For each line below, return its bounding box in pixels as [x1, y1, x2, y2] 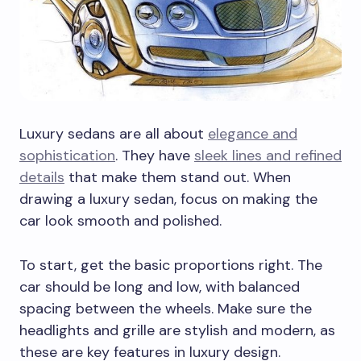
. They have [115, 146, 194, 166]
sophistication [19, 146, 115, 166]
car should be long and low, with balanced [19, 277, 300, 297]
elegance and [208, 124, 297, 144]
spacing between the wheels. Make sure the [19, 299, 312, 319]
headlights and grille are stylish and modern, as [19, 321, 335, 341]
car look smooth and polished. [19, 211, 222, 231]
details [19, 168, 64, 188]
